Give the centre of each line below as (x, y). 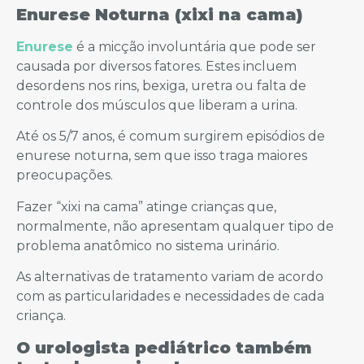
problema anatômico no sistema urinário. (148, 245)
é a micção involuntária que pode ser (195, 47)
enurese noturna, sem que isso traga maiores (162, 156)
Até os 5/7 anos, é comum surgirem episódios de (171, 136)
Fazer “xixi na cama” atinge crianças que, (146, 206)
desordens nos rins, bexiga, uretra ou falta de (161, 86)
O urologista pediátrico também (164, 347)
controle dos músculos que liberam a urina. (157, 106)
